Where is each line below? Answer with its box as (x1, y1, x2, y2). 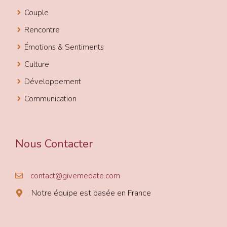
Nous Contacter (15, 136, 93, 152)
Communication (24, 93, 77, 104)
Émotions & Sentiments (24, 42, 104, 52)
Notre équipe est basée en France (31, 187, 151, 199)
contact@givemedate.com (30, 170, 120, 181)
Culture (24, 59, 49, 69)
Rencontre (24, 24, 60, 35)
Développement (24, 76, 81, 87)
